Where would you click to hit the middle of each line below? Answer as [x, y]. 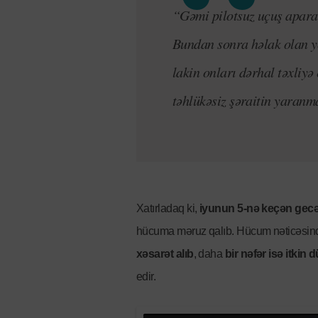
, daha [209, 254]
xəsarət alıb [165, 254]
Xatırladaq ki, [168, 209]
